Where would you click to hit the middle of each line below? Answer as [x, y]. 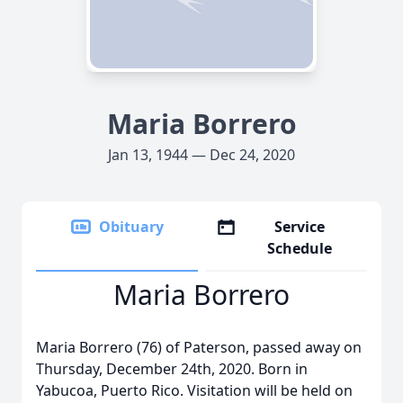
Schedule [300, 248]
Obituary [131, 227]
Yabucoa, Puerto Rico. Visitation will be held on [194, 390]
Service [300, 227]
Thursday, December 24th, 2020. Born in [172, 369]
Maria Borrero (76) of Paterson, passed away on [199, 347]
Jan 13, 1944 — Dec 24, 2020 [201, 155]
